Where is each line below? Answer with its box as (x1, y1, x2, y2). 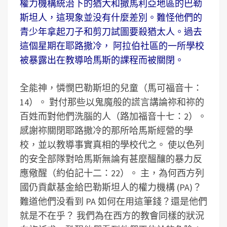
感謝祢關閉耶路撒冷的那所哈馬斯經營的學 (20, 125, 193, 136)
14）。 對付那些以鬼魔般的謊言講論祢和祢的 (20, 96, 204, 108)
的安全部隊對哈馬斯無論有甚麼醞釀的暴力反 (20, 153, 202, 165)
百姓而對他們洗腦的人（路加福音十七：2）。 (20, 110, 207, 122)
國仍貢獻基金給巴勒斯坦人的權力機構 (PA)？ (20, 181, 202, 193)
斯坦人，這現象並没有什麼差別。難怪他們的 (20, 12, 202, 23)
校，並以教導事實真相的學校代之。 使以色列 (20, 139, 204, 150)
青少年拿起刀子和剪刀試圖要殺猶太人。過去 (20, 26, 202, 37)
